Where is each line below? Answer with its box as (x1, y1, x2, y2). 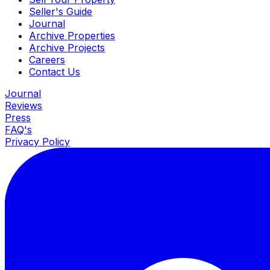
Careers (29, 53, 65, 66)
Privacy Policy (5, 135, 70, 148)
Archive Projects (29, 41, 105, 54)
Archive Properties (29, 29, 115, 42)
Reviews (5, 99, 42, 111)
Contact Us (29, 65, 80, 78)
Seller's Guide (29, 5, 92, 17)
